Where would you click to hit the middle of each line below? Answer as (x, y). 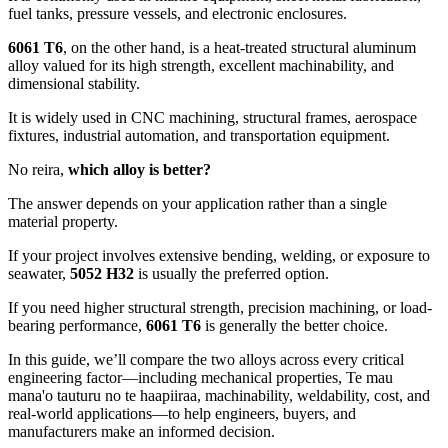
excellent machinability (291, 66)
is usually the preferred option (231, 274)
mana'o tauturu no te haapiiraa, (106, 396)
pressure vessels (127, 14)
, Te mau (365, 378)
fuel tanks (38, 14)
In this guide (47, 360)
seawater (35, 274)
